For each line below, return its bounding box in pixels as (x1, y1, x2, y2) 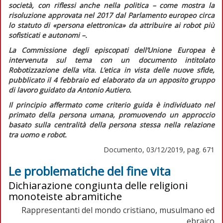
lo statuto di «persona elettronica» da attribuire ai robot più (8, 20, 215, 30)
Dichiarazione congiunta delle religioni (8, 178, 188, 192)
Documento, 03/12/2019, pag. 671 (104, 144, 215, 154)
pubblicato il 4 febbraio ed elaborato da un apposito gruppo (8, 75, 215, 85)
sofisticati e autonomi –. (8, 30, 87, 40)
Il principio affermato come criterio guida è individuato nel (8, 100, 215, 110)
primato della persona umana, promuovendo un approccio (8, 110, 215, 119)
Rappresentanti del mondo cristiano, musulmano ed (21, 204, 215, 216)
